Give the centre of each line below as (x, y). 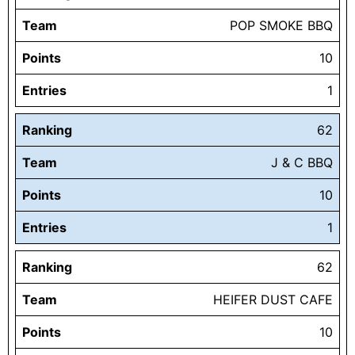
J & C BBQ (302, 163)
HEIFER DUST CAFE (273, 300)
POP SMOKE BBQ (281, 26)
